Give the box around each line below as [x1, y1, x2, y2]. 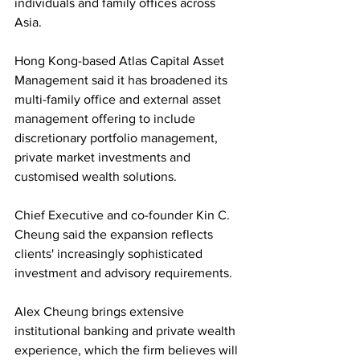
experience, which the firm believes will [14, 343, 241, 358]
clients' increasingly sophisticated [14, 247, 206, 261]
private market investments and [14, 150, 194, 165]
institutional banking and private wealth [14, 324, 239, 338]
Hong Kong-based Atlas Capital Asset [14, 54, 227, 68]
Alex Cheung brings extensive [14, 305, 187, 319]
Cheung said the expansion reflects [14, 227, 216, 242]
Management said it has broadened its [14, 73, 231, 88]
